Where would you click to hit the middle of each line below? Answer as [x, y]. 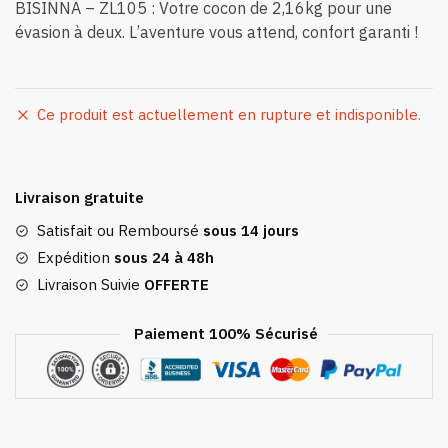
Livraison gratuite [79, 198]
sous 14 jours [251, 231]
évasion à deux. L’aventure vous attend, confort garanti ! [216, 32]
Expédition [73, 258]
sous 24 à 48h [162, 258]
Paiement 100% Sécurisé [224, 334]
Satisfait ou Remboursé [120, 231]
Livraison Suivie [90, 285]
